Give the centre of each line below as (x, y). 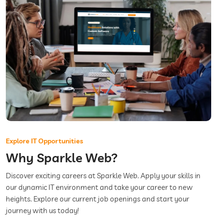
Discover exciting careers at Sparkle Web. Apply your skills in (103, 176)
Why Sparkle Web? (62, 158)
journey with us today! (42, 210)
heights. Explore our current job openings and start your (98, 199)
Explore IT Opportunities (45, 141)
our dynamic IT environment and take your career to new (99, 187)
